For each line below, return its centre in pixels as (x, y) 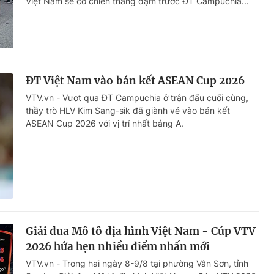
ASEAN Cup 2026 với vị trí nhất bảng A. (105, 124)
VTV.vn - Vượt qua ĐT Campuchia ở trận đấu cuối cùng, (137, 98)
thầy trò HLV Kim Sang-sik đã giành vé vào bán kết (128, 111)
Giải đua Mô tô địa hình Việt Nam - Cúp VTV (141, 231)
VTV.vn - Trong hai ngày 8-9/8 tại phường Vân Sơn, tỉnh (137, 264)
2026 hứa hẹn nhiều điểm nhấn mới (118, 247)
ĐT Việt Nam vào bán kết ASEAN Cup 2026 (135, 81)
